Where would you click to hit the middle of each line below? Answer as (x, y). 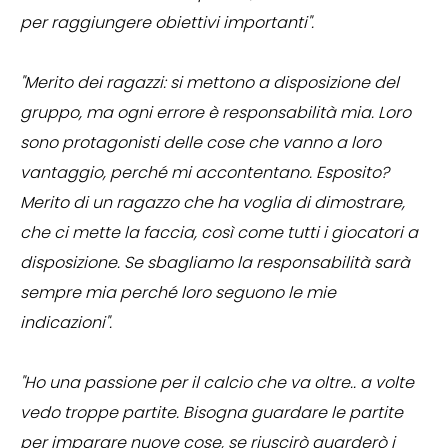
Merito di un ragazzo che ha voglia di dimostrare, (212, 203)
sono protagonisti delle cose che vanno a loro (200, 143)
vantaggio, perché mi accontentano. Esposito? (204, 173)
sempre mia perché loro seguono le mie (178, 293)
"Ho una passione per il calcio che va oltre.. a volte (217, 383)
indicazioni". (66, 323)
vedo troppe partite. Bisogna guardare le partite (211, 413)
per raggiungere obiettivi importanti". (167, 23)
